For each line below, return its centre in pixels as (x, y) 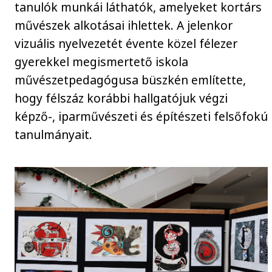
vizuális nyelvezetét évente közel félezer (126, 43)
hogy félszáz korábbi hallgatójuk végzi (121, 98)
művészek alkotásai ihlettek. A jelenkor (124, 25)
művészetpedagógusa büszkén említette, (131, 80)
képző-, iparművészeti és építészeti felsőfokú (141, 116)
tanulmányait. (54, 134)
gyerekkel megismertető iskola (102, 61)
